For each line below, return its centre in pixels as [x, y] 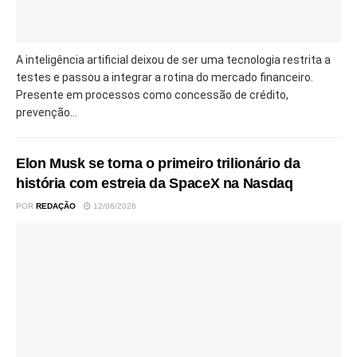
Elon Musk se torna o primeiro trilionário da [158, 163]
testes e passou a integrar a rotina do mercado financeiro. [165, 77]
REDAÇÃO [56, 206]
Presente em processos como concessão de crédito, [152, 94]
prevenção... [47, 112]
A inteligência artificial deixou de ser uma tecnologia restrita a [173, 59]
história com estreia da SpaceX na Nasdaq [155, 183]
